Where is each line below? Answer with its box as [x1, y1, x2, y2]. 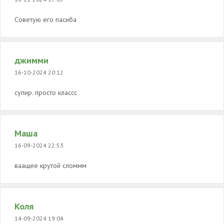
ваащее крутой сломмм [14, 161, 86, 170]
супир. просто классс [14, 88, 77, 97]
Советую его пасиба [14, 15, 76, 24]
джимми [14, 54, 48, 66]
